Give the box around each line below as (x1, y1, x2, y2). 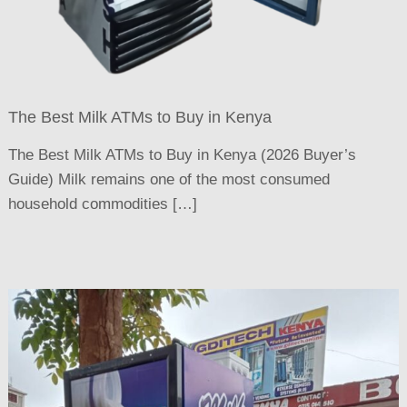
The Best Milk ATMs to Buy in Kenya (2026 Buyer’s (8, 146, 357, 164)
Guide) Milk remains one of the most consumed (8, 171, 331, 189)
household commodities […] (8, 195, 198, 213)
